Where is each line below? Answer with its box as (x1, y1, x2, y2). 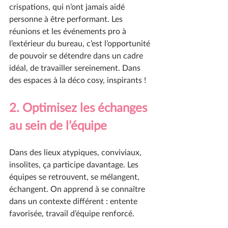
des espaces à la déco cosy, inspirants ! (9, 75, 146, 85)
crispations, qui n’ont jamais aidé (9, 2, 127, 12)
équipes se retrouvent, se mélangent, (9, 172, 141, 182)
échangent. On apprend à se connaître (9, 184, 147, 194)
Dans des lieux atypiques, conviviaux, (9, 147, 144, 157)
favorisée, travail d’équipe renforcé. (9, 208, 134, 218)
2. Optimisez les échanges (9, 100, 150, 115)
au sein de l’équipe (9, 118, 107, 133)
